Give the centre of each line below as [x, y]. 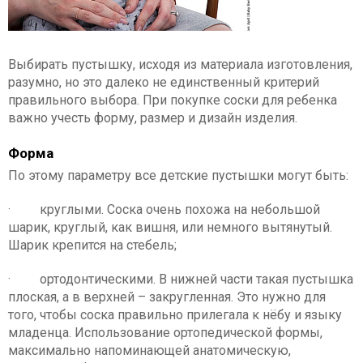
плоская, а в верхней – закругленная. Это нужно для [167, 297]
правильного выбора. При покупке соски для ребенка [173, 100]
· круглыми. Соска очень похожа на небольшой [164, 209]
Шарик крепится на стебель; [92, 245]
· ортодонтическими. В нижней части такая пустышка [181, 279]
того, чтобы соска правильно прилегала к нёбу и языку [175, 315]
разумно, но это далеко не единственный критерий [164, 82]
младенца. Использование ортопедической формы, [165, 333]
